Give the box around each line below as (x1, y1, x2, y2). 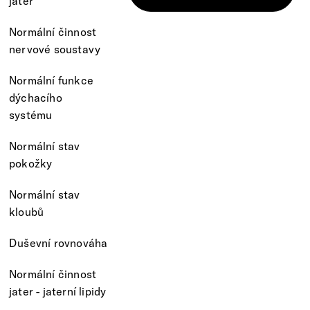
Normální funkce (9, 73, 93, 87)
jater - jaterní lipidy (9, 284, 107, 298)
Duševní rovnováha (9, 235, 108, 250)
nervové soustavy (9, 42, 101, 56)
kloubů (9, 204, 44, 219)
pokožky (9, 156, 53, 170)
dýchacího (9, 90, 62, 104)
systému (9, 107, 53, 122)
